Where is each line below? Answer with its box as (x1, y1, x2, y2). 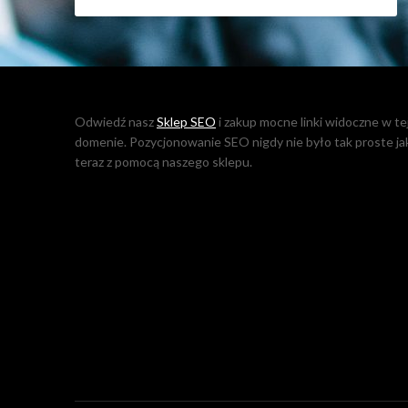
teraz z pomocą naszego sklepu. (75, 154, 252, 169)
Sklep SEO (157, 114, 216, 129)
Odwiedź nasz (75, 114, 157, 129)
